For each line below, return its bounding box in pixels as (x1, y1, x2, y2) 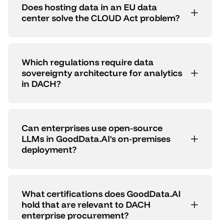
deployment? (22, 144, 77, 156)
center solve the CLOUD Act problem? (22, 12, 180, 24)
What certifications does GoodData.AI (22, 188, 181, 200)
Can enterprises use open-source (22, 122, 163, 134)
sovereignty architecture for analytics (22, 67, 182, 79)
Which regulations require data (22, 56, 154, 68)
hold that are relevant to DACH (22, 199, 151, 211)
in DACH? (22, 78, 61, 90)
